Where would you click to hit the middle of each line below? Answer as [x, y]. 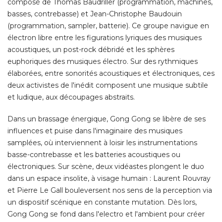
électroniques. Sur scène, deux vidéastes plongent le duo [106, 166]
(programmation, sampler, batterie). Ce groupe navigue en [108, 26]
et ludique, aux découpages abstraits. [71, 97]
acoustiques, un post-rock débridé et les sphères [91, 49]
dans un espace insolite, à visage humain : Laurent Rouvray [109, 178]
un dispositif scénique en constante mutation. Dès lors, [102, 202]
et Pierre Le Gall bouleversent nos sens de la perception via [110, 190]
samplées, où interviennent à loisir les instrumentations [102, 142]
